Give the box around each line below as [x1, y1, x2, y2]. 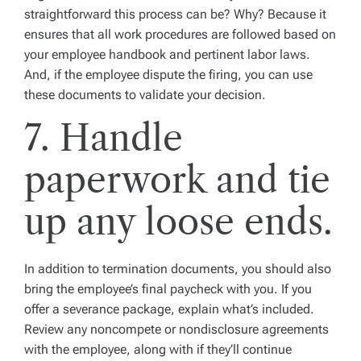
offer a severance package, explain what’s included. [24, 301, 314, 317]
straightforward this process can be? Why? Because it [24, 6, 326, 22]
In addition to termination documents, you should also [24, 260, 331, 276]
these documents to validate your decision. [24, 86, 266, 102]
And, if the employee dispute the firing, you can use [24, 66, 313, 82]
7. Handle [24, 115, 183, 160]
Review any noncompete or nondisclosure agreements [24, 321, 329, 337]
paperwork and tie [24, 157, 330, 201]
